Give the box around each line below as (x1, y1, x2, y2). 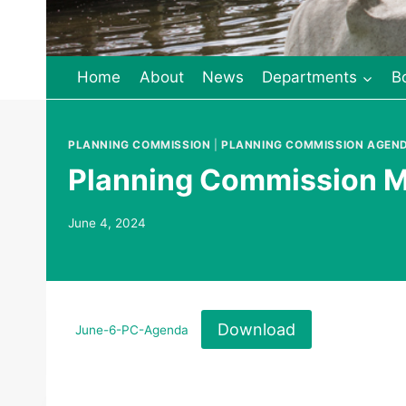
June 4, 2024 (68, 216, 146, 231)
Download (217, 319, 295, 339)
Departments (262, 68, 358, 87)
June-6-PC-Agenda (75, 323, 188, 338)
